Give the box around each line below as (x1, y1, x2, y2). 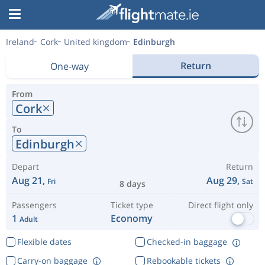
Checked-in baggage (146, 236, 227, 247)
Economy (111, 212, 153, 225)
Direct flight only (188, 199, 253, 211)
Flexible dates (17, 236, 72, 247)
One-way (50, 60, 89, 73)
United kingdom (64, 36, 127, 47)
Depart (12, 161, 39, 172)
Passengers (12, 199, 57, 211)
